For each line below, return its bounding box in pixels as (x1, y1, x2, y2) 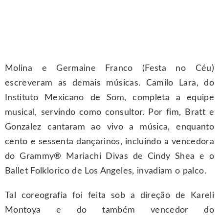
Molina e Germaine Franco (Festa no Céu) (5, 64, 214, 73)
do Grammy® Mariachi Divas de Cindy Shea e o (5, 152, 214, 161)
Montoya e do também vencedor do (5, 206, 214, 215)
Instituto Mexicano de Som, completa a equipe (5, 93, 214, 103)
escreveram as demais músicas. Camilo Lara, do (5, 79, 214, 88)
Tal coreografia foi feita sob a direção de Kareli (5, 191, 214, 200)
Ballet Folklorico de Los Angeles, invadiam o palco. (5, 167, 206, 176)
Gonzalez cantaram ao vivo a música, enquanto (5, 123, 214, 132)
